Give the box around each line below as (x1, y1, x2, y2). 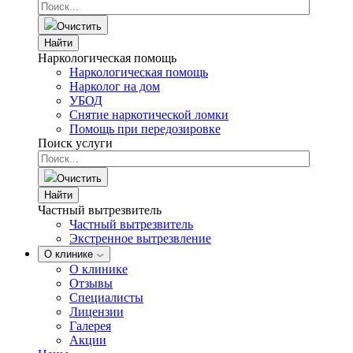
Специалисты (69, 291, 143, 304)
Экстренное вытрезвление (69, 232, 211, 245)
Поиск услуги (38, 136, 113, 150)
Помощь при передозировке (69, 122, 221, 136)
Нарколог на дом (69, 80, 160, 93)
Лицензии (69, 305, 124, 318)
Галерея (69, 319, 111, 333)
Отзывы (69, 277, 113, 290)
